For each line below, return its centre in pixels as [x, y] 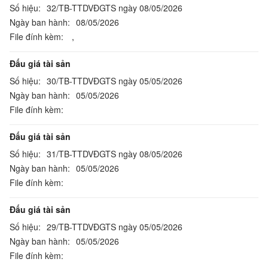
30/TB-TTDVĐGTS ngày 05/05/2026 [115, 81]
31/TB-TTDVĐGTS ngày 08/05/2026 [115, 154]
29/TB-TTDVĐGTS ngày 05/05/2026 [115, 227]
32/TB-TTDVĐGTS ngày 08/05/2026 [115, 8]
